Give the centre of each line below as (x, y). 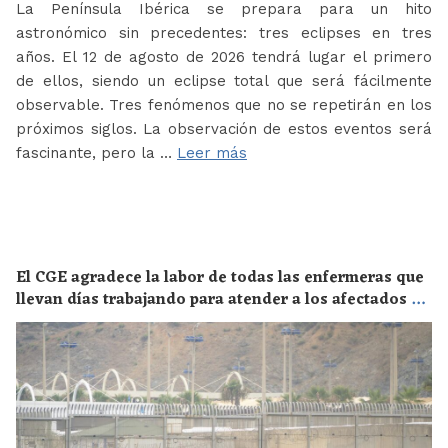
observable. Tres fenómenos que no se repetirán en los (224, 104)
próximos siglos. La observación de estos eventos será (224, 128)
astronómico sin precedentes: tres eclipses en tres (224, 32)
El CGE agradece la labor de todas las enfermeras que (220, 277)
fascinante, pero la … (96, 152)
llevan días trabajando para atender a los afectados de (223, 299)
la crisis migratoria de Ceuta (123, 321)
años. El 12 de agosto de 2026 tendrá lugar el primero (224, 56)
